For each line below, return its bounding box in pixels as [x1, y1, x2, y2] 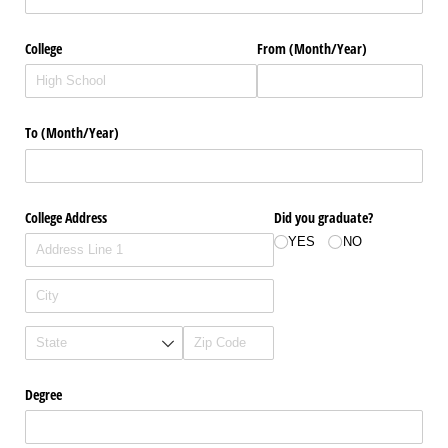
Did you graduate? [274, 207, 373, 227]
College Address [25, 207, 107, 227]
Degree [25, 384, 62, 404]
